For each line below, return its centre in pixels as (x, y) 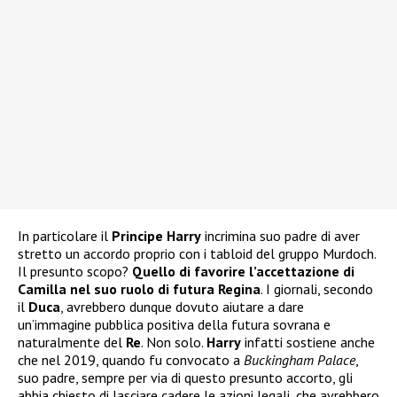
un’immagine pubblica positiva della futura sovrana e (174, 324)
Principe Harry (156, 235)
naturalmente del (72, 342)
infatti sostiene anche (308, 342)
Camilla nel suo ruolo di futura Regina (139, 288)
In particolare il (65, 235)
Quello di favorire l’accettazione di (243, 271)
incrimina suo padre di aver (280, 235)
